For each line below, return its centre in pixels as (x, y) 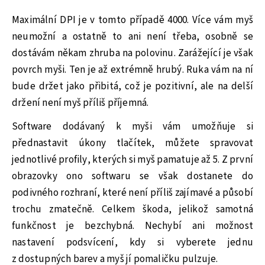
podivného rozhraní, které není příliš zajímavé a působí (132, 193)
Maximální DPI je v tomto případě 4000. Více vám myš (132, 20)
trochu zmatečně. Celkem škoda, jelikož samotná (132, 210)
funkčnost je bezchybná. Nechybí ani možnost (132, 226)
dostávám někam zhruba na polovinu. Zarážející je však (132, 53)
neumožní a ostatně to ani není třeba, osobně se (132, 36)
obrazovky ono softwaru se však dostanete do (132, 177)
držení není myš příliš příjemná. (80, 103)
